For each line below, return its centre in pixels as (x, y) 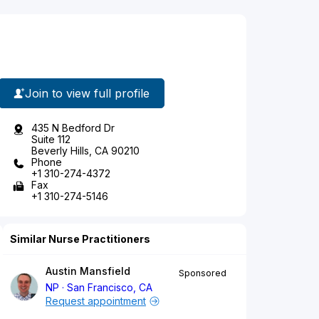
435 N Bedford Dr (73, 128)
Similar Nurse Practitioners (80, 239)
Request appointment (96, 301)
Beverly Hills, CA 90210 (85, 151)
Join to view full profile (87, 93)
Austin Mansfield (88, 271)
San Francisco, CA (110, 288)
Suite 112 (51, 140)
